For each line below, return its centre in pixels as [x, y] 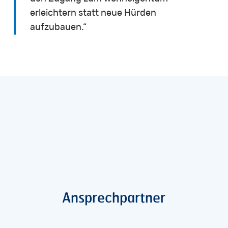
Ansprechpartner [114, 197]
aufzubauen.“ [59, 27]
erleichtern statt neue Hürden [93, 13]
